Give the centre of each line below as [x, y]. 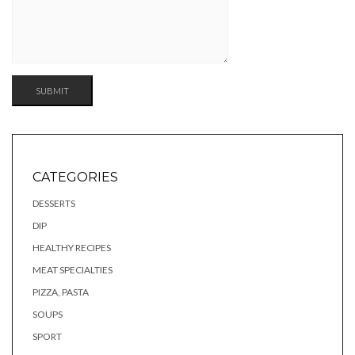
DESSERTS [54, 203]
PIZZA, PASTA [61, 292]
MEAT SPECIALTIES [73, 270]
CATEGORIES [75, 177]
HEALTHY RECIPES [72, 248]
